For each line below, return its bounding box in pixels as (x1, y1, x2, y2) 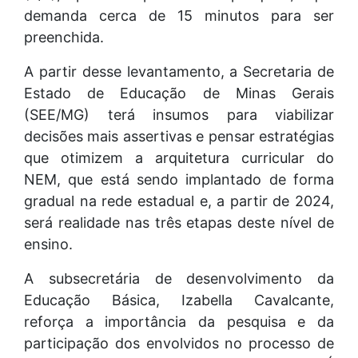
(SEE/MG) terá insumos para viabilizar (24, 105, 334, 123)
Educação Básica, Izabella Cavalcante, (24, 291, 334, 308)
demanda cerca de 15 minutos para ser (24, 6, 334, 24)
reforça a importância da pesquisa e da (24, 312, 334, 330)
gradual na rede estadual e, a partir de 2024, (24, 192, 334, 209)
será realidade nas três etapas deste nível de (24, 213, 334, 231)
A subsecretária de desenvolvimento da (24, 269, 334, 287)
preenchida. (24, 28, 108, 46)
